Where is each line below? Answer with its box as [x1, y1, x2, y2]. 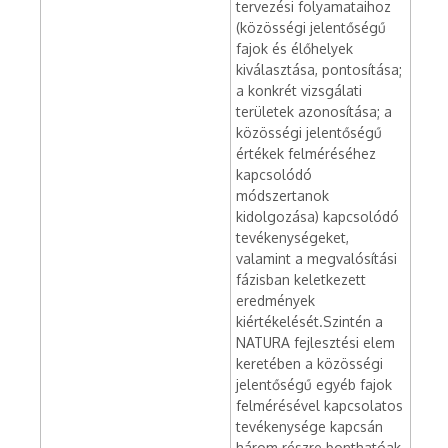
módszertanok [236, 187, 329, 204]
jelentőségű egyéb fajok [236, 376, 392, 393]
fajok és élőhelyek [236, 40, 353, 57]
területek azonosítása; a [236, 103, 392, 120]
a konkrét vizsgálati [236, 82, 362, 99]
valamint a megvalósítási [236, 250, 397, 267]
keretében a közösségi [236, 355, 383, 372]
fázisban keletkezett [236, 271, 366, 288]
